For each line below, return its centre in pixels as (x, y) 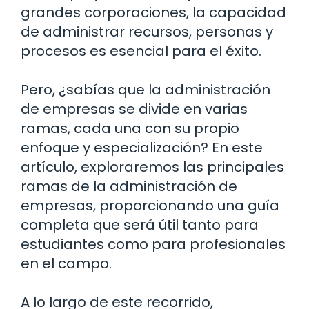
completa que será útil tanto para (140, 225)
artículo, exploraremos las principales (152, 167)
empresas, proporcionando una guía (150, 205)
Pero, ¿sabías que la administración (146, 89)
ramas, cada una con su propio (130, 128)
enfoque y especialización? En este (142, 147)
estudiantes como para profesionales (153, 244)
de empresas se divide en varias (134, 109)
